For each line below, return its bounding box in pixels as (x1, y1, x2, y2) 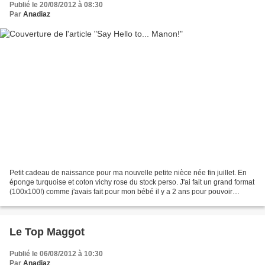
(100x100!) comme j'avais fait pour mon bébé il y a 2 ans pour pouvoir (9, 187, 232, 196)
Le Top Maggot (9, 225, 85, 238)
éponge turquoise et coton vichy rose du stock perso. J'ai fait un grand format (9, 177, 254, 186)
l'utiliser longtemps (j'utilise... (9, 196, 101, 205)
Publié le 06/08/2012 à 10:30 (9, 249, 103, 258)
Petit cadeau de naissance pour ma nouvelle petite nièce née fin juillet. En (9, 168, 247, 177)
